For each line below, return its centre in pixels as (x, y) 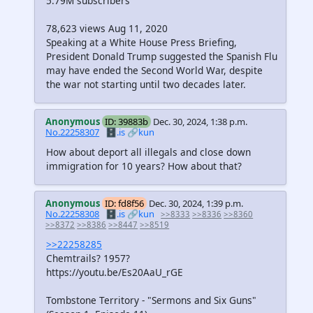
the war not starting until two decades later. (146, 84)
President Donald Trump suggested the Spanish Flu (162, 56)
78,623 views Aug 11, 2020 (107, 28)
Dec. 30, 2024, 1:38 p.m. (201, 121)
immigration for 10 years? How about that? (144, 166)
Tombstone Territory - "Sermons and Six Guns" (151, 300)
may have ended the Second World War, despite (154, 70)
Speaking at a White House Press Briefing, (141, 42)
